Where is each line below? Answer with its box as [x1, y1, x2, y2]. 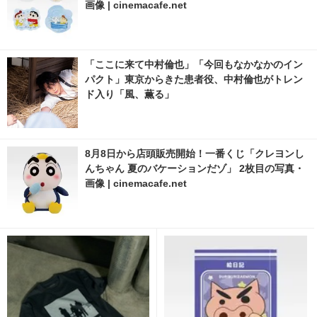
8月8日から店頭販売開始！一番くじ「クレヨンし [85, 147, 304, 159]
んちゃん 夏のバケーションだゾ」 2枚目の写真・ [85, 162, 304, 174]
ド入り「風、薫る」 [85, 88, 174, 100]
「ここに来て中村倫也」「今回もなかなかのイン [85, 58, 303, 70]
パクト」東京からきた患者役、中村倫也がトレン [85, 73, 303, 85]
